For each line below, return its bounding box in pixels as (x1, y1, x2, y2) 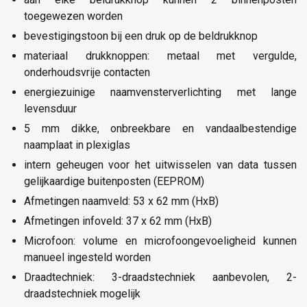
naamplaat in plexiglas (24, 138, 130, 151)
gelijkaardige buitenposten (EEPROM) (24, 174, 204, 188)
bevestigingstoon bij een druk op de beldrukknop (24, 29, 258, 42)
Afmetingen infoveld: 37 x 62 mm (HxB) (24, 214, 212, 228)
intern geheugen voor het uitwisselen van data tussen (24, 158, 297, 171)
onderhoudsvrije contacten (24, 65, 150, 79)
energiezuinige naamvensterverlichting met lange (24, 85, 297, 99)
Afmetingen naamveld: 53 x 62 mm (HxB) (24, 194, 219, 208)
